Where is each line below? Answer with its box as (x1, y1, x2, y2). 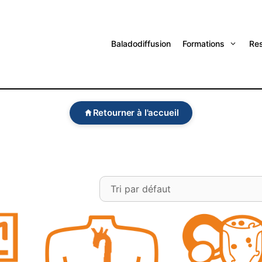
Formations (182, 39, 225, 49)
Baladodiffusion (111, 39, 171, 49)
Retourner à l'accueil (92, 107, 179, 119)
